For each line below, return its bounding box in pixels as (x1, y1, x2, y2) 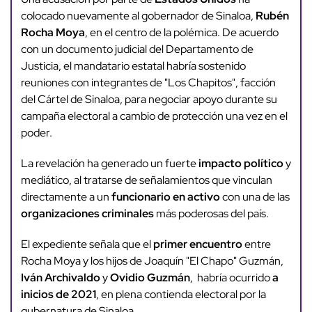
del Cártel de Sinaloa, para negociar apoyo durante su (20, 92, 277, 107)
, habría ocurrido (189, 270, 272, 286)
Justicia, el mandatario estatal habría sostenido (20, 58, 246, 74)
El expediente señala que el (20, 237, 153, 252)
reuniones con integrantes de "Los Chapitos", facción (20, 75, 276, 91)
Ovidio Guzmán (109, 270, 190, 286)
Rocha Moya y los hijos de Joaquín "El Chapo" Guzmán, (20, 253, 283, 269)
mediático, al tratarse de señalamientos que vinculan (20, 173, 272, 188)
